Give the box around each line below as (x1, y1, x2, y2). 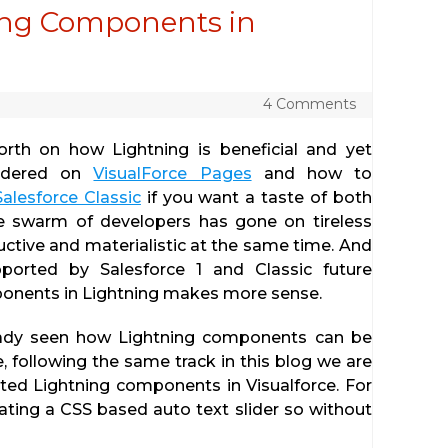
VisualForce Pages (93, 164, 252, 183)
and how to (251, 164, 372, 183)
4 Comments (262, 95, 356, 113)
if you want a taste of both (140, 188, 372, 207)
